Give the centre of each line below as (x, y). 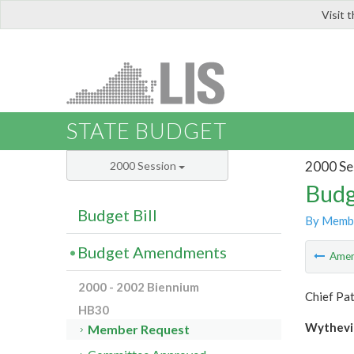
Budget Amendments (152, 252)
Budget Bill (117, 215)
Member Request (139, 330)
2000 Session (144, 166)
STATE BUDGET (147, 131)
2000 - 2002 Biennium (139, 287)
